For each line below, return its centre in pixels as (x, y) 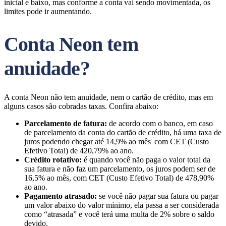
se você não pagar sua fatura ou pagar (158, 196)
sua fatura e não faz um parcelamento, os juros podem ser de (120, 169)
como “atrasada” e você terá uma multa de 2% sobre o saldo (119, 214)
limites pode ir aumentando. (48, 11)
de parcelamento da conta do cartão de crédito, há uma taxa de (123, 132)
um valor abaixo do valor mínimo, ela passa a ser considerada (122, 205)
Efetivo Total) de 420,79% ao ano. (79, 151)
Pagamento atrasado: (61, 196)
